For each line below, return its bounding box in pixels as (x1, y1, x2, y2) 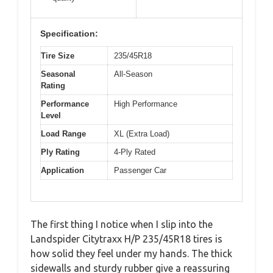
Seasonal (41, 69, 76, 79)
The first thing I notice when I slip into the (30, 218, 213, 230)
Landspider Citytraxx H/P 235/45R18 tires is (30, 233, 222, 244)
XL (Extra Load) (114, 129, 169, 138)
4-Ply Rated (114, 147, 155, 157)
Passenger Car (114, 166, 166, 175)
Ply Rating (41, 147, 80, 157)
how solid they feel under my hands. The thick (30, 247, 232, 259)
